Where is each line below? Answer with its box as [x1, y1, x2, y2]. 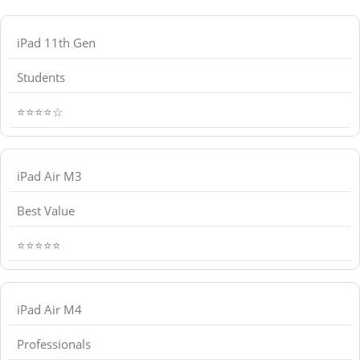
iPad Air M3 [17, 168, 82, 185]
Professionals [17, 336, 91, 353]
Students [17, 69, 65, 86]
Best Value [17, 202, 75, 219]
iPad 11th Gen [17, 35, 96, 51]
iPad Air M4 [17, 301, 82, 318]
